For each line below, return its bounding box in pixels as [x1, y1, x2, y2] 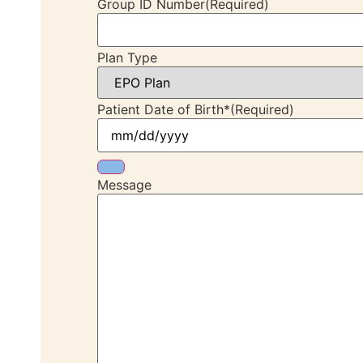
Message [97, 177, 152, 194]
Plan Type [97, 49, 157, 66]
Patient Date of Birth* [97, 101, 230, 118]
